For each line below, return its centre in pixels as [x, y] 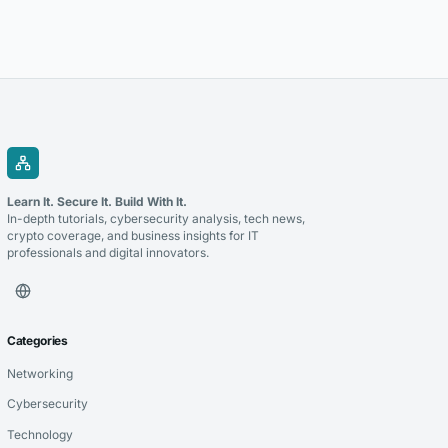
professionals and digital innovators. [107, 252]
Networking [39, 373]
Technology [39, 434]
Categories [37, 340]
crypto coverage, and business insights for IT [132, 235]
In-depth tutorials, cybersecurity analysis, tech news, [155, 218]
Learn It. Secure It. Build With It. [96, 201]
